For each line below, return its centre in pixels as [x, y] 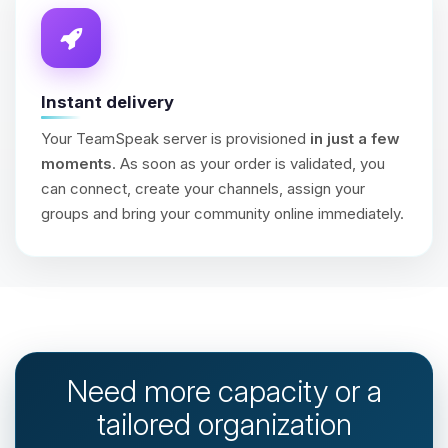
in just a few [355, 138]
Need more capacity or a [224, 390]
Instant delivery [107, 101]
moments [76, 163]
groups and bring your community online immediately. [222, 213]
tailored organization [224, 423]
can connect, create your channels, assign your [203, 188]
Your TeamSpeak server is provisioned [175, 138]
